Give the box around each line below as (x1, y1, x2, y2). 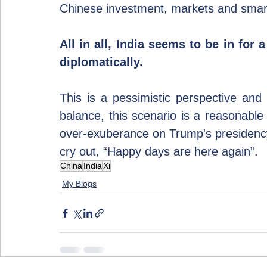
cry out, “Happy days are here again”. (60, 145, 258, 158)
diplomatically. (60, 55, 143, 69)
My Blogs (62, 179, 97, 188)
